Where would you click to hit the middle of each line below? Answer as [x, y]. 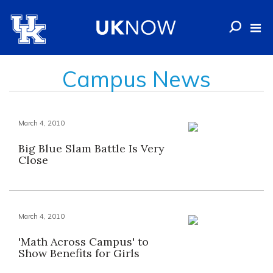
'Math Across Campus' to [83, 242]
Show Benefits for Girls [79, 253]
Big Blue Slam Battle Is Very [91, 148]
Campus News [136, 79]
